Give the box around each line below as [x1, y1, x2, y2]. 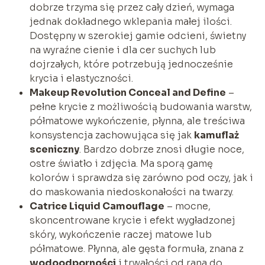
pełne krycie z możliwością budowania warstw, [29, 100, 252, 113]
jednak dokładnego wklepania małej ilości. [29, 15, 232, 28]
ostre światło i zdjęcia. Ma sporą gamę [29, 157, 213, 170]
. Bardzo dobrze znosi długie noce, [79, 143, 244, 156]
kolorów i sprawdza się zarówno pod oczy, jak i [29, 171, 253, 184]
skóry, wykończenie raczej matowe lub [29, 228, 212, 241]
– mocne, [164, 199, 211, 212]
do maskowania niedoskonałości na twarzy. [29, 185, 234, 198]
